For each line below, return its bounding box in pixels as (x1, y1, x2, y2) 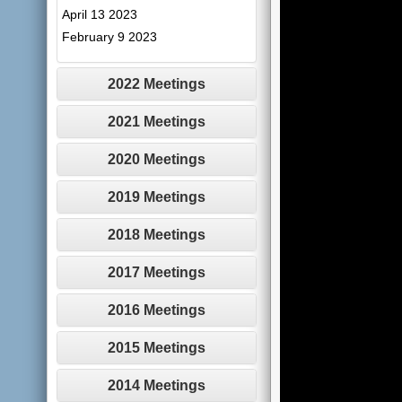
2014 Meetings (107, 378, 205, 393)
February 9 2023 (62, 30, 158, 44)
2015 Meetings (107, 340, 205, 355)
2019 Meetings (107, 189, 205, 205)
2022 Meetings (107, 76, 205, 92)
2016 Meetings (107, 302, 205, 318)
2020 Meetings (107, 152, 205, 167)
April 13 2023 (62, 7, 138, 22)
